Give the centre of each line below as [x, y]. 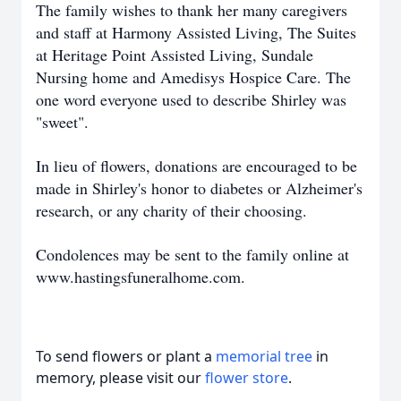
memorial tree [264, 356]
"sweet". [62, 122]
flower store [247, 378]
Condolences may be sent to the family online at [192, 254]
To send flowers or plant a [126, 356]
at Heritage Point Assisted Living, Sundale [175, 55]
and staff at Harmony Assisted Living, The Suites [196, 32]
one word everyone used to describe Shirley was [191, 99]
